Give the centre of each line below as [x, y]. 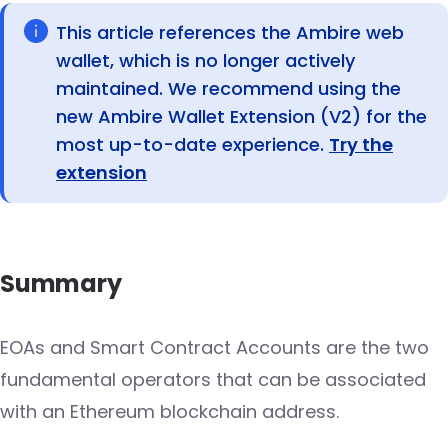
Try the [361, 145]
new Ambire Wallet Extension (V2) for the [241, 117]
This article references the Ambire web [230, 33]
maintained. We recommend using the [228, 89]
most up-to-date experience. [192, 145]
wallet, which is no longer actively [205, 61]
